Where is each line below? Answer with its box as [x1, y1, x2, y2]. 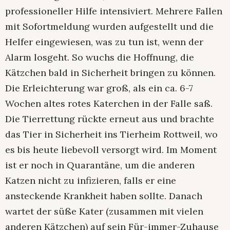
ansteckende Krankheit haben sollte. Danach [5, 190, 202, 202]
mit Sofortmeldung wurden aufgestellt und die [5, 21, 214, 33]
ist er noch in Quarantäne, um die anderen [5, 159, 195, 171]
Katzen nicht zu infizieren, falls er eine [5, 175, 176, 187]
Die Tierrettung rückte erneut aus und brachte [5, 113, 214, 125]
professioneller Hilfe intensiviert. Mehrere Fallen [5, 5, 222, 17]
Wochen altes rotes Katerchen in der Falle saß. [5, 98, 213, 110]
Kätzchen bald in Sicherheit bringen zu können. [5, 67, 216, 79]
